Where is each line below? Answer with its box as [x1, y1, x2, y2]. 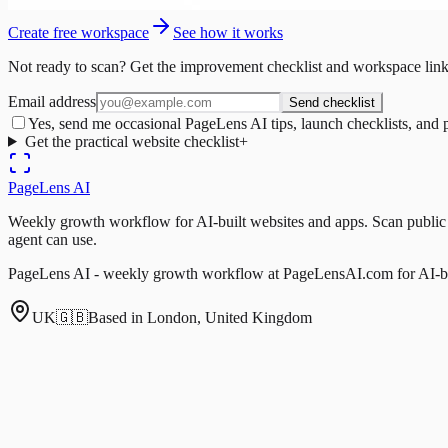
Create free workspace [8, 23, 149, 41]
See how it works [173, 23, 283, 41]
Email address [8, 92, 96, 110]
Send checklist [289, 94, 375, 110]
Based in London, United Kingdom [88, 308, 312, 326]
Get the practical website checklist [24, 132, 239, 150]
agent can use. [8, 230, 97, 248]
